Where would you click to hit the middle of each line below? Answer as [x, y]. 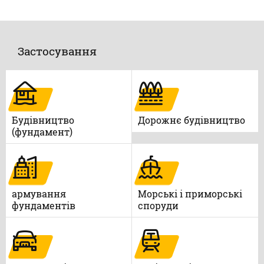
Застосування [57, 51]
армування [39, 194]
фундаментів [44, 205]
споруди [158, 205]
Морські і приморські [190, 194]
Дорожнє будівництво [192, 120]
